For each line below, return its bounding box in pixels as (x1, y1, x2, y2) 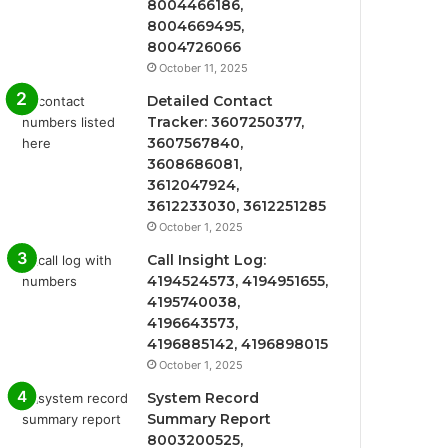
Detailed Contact (147, 92, 274, 110)
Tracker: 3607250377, (147, 113, 305, 131)
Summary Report (147, 410, 272, 428)
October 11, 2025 (159, 61, 249, 75)
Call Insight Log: (147, 251, 267, 269)
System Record (147, 389, 260, 407)
